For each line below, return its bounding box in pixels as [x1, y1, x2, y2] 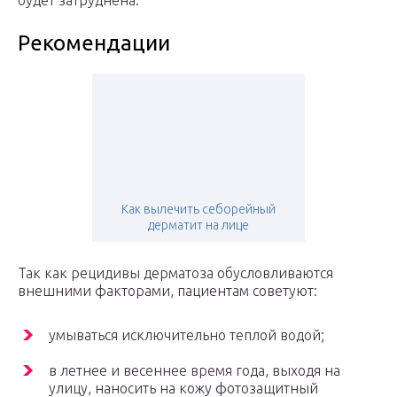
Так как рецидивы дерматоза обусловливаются [18, 265, 333, 282]
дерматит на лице [148, 218, 249, 233]
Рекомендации [18, 31, 170, 56]
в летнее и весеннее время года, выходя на [49, 362, 340, 379]
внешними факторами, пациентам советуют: [18, 283, 317, 300]
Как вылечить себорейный [121, 202, 276, 217]
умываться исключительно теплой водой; [49, 327, 324, 344]
